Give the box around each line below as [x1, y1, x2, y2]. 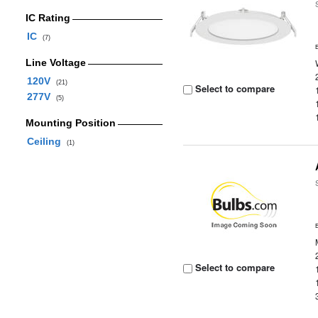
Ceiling [26, 136, 67, 147]
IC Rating [25, 12, 70, 23]
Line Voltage [25, 57, 86, 68]
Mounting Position [25, 117, 116, 128]
